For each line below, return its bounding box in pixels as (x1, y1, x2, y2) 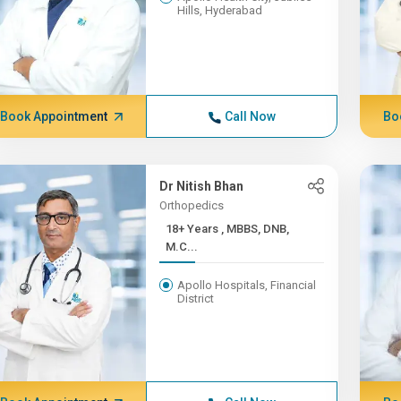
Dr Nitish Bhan (159, 179, 244, 193)
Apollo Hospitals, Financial (177, 278, 317, 292)
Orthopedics (159, 199, 225, 212)
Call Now (224, 109, 276, 124)
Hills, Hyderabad (177, 4, 263, 17)
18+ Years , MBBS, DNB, (166, 222, 222, 235)
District (177, 292, 215, 305)
